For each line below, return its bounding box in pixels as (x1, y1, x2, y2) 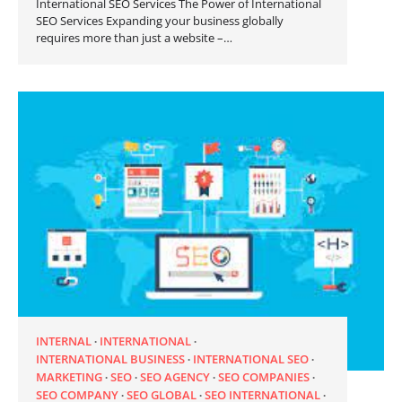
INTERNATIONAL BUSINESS (36, 351, 185, 368)
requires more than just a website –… (36, 30, 232, 47)
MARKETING (36, 369, 102, 386)
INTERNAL (36, 333, 92, 350)
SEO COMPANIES (218, 369, 310, 386)
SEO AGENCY (140, 369, 210, 386)
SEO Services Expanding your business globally (36, 13, 284, 30)
